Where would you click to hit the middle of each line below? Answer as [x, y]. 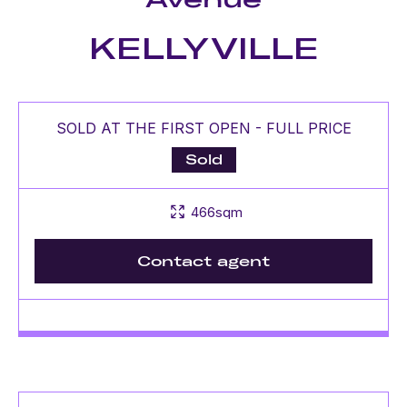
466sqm [217, 212]
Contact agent [203, 261]
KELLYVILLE [203, 48]
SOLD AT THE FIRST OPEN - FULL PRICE [203, 128]
